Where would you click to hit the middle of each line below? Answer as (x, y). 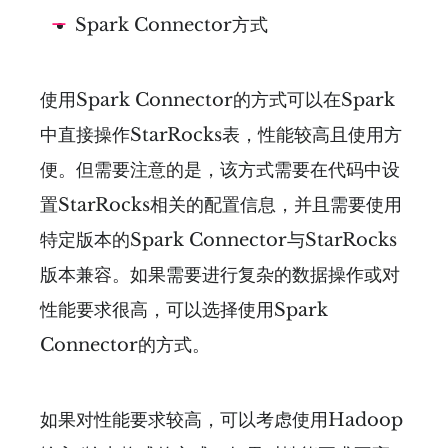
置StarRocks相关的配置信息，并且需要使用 (221, 204)
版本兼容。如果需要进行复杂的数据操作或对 (220, 274)
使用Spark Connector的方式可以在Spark (217, 99)
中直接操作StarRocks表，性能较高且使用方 (221, 134)
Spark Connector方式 (171, 24)
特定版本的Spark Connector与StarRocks (218, 239)
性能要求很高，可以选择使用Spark (184, 309)
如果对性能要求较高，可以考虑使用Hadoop (221, 419)
